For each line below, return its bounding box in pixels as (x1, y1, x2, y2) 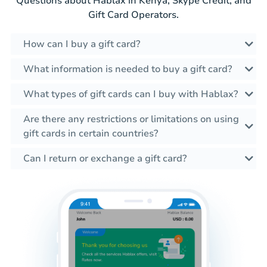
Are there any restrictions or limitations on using (23, 113, 239, 126)
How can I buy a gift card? (23, 38, 140, 51)
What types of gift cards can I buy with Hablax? (23, 88, 238, 101)
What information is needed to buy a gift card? (23, 63, 232, 76)
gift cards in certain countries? (23, 127, 158, 141)
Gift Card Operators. (88, 8, 179, 22)
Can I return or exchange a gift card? (23, 152, 187, 166)
